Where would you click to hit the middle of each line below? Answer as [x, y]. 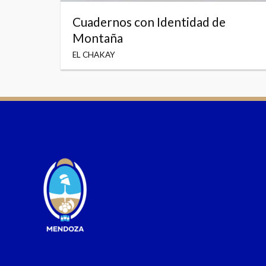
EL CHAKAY [94, 54]
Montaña [98, 38]
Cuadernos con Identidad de [149, 22]
